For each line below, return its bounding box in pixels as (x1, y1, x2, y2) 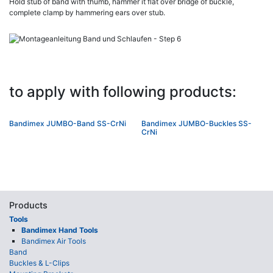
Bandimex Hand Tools (21, 225, 98, 235)
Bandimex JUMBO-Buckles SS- (141, 119, 252, 129)
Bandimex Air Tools (21, 236, 86, 246)
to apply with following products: (9, 83, 236, 101)
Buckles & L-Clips (9, 258, 69, 268)
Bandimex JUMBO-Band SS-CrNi (9, 119, 126, 129)
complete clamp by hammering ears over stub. (9, 8, 165, 18)
